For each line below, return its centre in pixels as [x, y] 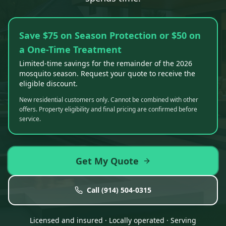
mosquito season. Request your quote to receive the [107, 73]
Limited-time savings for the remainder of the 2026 [106, 63]
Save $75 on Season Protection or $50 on [110, 35]
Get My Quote [107, 161]
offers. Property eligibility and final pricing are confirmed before [108, 109]
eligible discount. [48, 83]
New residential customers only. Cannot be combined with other [109, 100]
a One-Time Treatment [70, 49]
